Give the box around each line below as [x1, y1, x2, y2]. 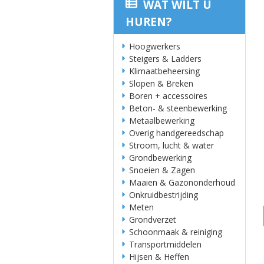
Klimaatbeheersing [129, 65, 200, 77]
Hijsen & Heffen [129, 251, 189, 262]
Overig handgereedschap [129, 127, 224, 138]
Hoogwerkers [129, 41, 180, 52]
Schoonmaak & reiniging [129, 226, 222, 237]
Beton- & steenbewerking [129, 103, 227, 114]
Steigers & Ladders [129, 53, 202, 64]
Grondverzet [129, 214, 176, 225]
